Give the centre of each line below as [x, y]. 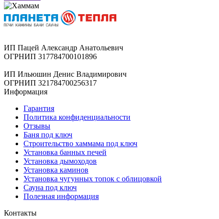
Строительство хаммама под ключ [80, 143]
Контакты [20, 213]
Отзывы [37, 126]
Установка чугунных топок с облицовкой [93, 178]
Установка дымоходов [60, 161]
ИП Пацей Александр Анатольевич [64, 47]
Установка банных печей [65, 152]
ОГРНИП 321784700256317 [50, 83]
